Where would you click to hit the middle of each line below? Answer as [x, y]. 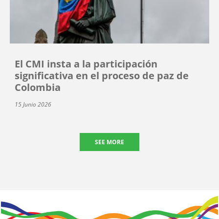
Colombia [38, 87]
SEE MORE [109, 142]
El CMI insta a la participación [86, 64]
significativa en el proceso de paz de [102, 75]
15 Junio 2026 [33, 104]
